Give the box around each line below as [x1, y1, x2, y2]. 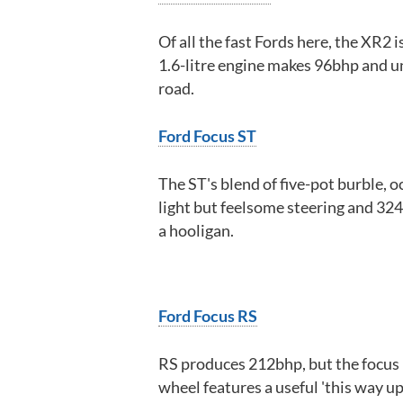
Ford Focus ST [158, 125, 256, 146]
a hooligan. [158, 219, 234, 240]
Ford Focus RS [158, 305, 257, 326]
